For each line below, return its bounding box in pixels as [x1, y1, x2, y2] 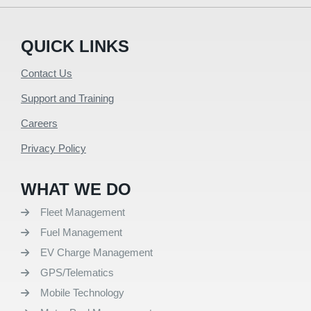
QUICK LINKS [21, 37, 129, 56]
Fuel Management [40, 226, 122, 239]
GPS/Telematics [40, 267, 114, 279]
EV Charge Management [40, 246, 153, 259]
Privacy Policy [21, 142, 86, 155]
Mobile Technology [40, 287, 124, 299]
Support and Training [21, 92, 114, 105]
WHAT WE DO [21, 180, 131, 199]
